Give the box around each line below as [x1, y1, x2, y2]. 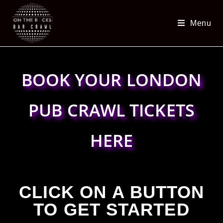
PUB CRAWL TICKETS [28, 99, 195, 121]
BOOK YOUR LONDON [21, 68, 202, 91]
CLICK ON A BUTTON [18, 182, 205, 202]
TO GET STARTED [33, 200, 190, 219]
